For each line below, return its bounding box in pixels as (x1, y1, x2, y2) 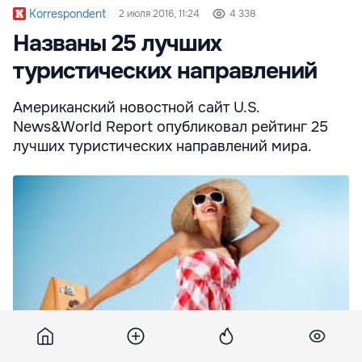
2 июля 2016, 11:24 (119, 7, 200, 21)
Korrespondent (29, 6, 106, 22)
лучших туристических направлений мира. (13, 137, 312, 156)
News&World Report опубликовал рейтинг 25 (13, 118, 328, 137)
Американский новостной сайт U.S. (13, 99, 259, 117)
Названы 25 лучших (13, 29, 221, 59)
